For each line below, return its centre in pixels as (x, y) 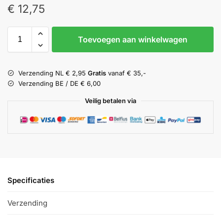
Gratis (97, 73)
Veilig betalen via (110, 100)
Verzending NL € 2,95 (53, 73)
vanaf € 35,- (126, 73)
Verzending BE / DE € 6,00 (59, 83)
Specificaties (31, 181)
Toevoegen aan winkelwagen (133, 39)
